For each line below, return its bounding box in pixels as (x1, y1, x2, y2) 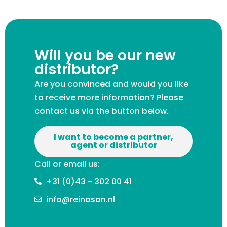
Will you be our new (34, 46, 176, 66)
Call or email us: (34, 158, 100, 170)
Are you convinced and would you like (34, 78, 188, 90)
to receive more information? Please (34, 92, 183, 104)
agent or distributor (70, 139, 157, 151)
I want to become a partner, (54, 131, 173, 143)
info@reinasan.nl (46, 193, 115, 205)
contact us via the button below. (34, 105, 169, 118)
